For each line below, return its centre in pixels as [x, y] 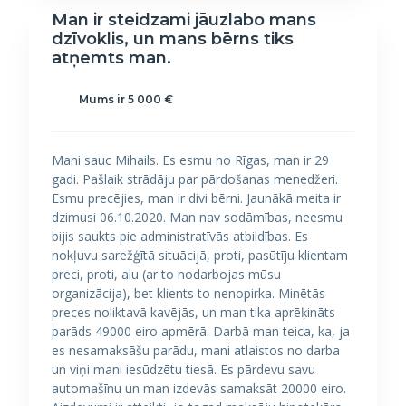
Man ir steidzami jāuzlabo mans [184, 20]
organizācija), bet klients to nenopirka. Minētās [188, 293]
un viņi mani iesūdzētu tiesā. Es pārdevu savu [184, 369]
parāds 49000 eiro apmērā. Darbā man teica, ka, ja [201, 331]
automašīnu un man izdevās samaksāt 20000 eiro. [199, 388]
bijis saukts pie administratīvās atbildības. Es [180, 236]
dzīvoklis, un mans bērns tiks [173, 39]
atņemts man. [111, 58]
